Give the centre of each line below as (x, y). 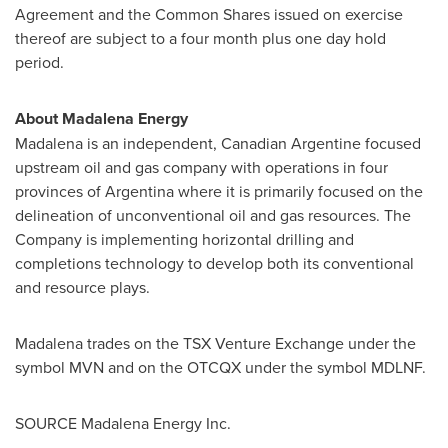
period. (39, 62)
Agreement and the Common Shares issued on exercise (209, 14)
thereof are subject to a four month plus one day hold (200, 38)
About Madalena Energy (101, 118)
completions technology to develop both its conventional (214, 263)
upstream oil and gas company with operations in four (201, 167)
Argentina (139, 191)
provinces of (60, 191)
